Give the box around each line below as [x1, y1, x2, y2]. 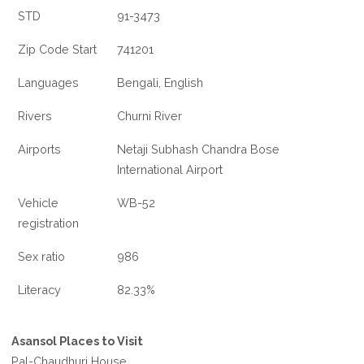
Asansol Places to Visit [11, 334, 144, 349]
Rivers [18, 109, 53, 123]
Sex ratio [18, 249, 66, 264]
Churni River [117, 109, 183, 123]
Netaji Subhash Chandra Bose [117, 142, 280, 157]
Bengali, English [117, 76, 204, 90]
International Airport [117, 162, 223, 177]
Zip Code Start [18, 42, 97, 57]
